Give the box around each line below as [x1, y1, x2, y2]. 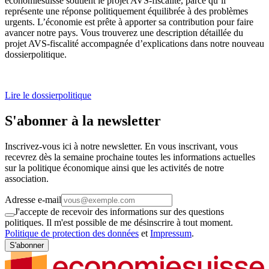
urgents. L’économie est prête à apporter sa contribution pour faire [5, 17, 253, 28]
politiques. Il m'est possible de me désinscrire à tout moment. [5, 217, 233, 228]
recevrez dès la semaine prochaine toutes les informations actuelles [5, 151, 255, 162]
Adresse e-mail [5, 194, 61, 205]
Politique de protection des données [5, 228, 139, 238]
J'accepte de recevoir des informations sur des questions [14, 206, 224, 217]
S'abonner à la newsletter [5, 112, 161, 128]
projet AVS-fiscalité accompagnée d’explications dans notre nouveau [5, 38, 264, 49]
